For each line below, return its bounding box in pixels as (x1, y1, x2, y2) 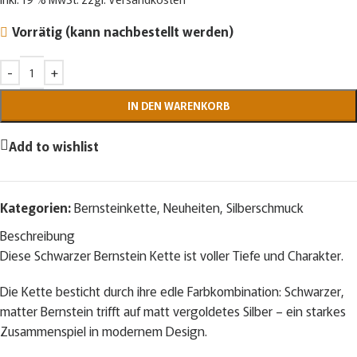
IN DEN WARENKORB (127, 98, 229, 114)
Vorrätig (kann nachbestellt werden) (11, 22, 233, 41)
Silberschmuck (226, 198, 304, 218)
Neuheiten (163, 198, 220, 218)
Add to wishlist (9, 135, 99, 155)
